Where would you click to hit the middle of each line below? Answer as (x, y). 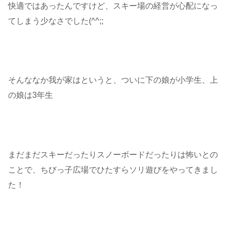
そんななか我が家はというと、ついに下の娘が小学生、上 (113, 80)
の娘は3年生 (31, 95)
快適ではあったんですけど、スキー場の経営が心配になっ (113, 6)
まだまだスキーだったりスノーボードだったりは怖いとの (113, 154)
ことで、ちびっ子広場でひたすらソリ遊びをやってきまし (113, 169)
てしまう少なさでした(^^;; (56, 21)
